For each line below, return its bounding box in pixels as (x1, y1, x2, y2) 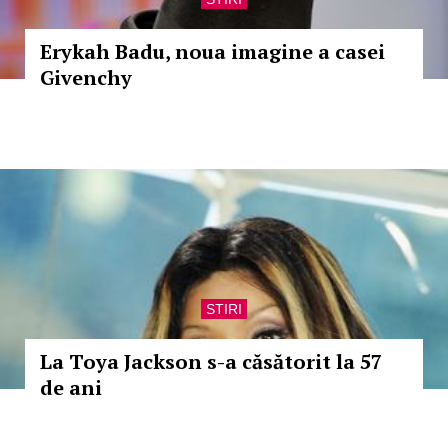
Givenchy (40, 64, 132, 91)
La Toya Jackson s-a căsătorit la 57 (40, 348, 382, 375)
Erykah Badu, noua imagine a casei (40, 38, 385, 65)
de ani (40, 374, 102, 401)
